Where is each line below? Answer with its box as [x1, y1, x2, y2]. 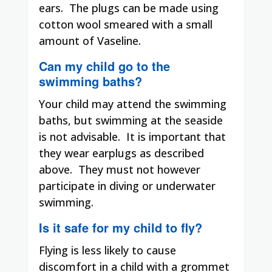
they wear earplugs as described [39, 145, 204, 160]
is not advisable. [39, 129, 120, 144]
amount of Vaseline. [39, 33, 141, 48]
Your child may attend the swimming [39, 96, 226, 111]
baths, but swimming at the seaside [39, 112, 223, 127]
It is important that [126, 129, 226, 144]
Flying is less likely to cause [39, 242, 176, 257]
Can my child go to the [39, 56, 170, 75]
